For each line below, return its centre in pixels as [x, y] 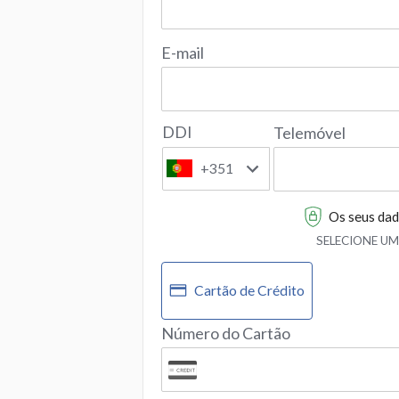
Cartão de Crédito [249, 290]
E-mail [183, 53]
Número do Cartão [226, 333]
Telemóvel [310, 133]
